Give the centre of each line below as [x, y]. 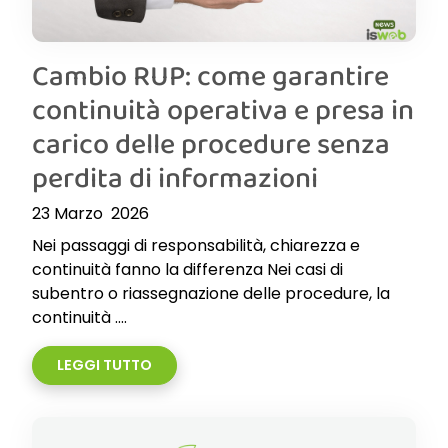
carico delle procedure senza [211, 143]
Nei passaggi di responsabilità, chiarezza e [196, 245]
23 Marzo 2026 [90, 213]
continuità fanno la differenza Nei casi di [187, 269]
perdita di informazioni [175, 177]
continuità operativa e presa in [223, 109]
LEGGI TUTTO [104, 365]
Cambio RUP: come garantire [210, 75]
